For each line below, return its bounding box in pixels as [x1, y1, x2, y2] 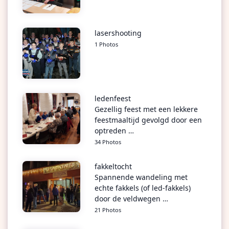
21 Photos [94, 206, 121, 214]
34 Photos [94, 138, 121, 146]
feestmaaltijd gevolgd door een [94, 115, 202, 125]
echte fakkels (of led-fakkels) [94, 183, 191, 193]
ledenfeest [94, 94, 131, 104]
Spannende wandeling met [94, 172, 188, 182]
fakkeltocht [94, 162, 132, 172]
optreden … [94, 126, 134, 136]
